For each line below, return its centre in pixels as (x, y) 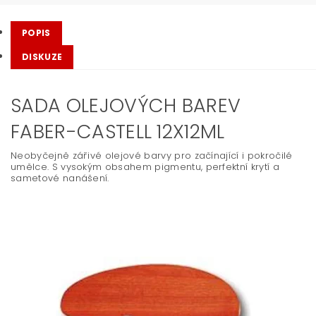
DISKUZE (42, 57)
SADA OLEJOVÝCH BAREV (126, 105)
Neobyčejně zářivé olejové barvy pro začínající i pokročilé (152, 156)
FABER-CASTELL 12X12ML (118, 132)
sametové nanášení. (62, 178)
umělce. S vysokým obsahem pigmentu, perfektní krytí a (145, 167)
